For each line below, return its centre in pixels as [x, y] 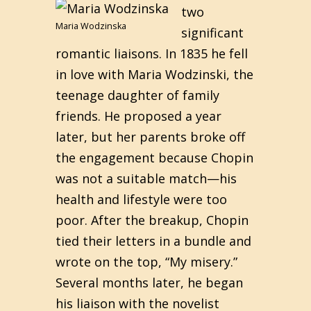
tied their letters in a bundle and [153, 241]
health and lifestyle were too [141, 199]
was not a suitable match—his [146, 178]
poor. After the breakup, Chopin [152, 220]
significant [212, 33]
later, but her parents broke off [150, 137]
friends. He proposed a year [138, 116]
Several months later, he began [149, 283]
